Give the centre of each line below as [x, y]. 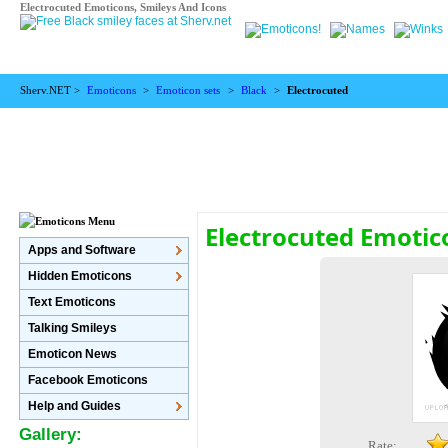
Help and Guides [74, 406]
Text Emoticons [71, 302]
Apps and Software [81, 250]
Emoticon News [72, 354]
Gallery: [50, 434]
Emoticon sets [188, 90]
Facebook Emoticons [87, 380]
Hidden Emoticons [79, 276]
